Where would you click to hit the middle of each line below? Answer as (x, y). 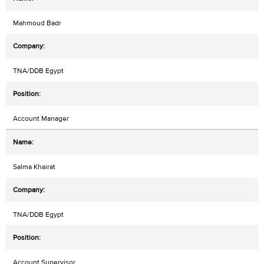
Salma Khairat (34, 166)
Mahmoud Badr (37, 23)
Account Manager (41, 118)
